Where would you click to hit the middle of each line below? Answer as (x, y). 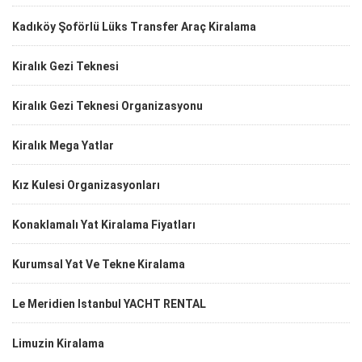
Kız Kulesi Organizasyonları (86, 185)
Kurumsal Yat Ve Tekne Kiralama (99, 265)
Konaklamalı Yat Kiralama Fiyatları (104, 225)
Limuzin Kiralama (58, 344)
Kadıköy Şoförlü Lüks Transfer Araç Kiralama (134, 27)
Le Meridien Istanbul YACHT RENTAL (109, 304)
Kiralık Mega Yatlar (63, 146)
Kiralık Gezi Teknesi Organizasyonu (107, 106)
